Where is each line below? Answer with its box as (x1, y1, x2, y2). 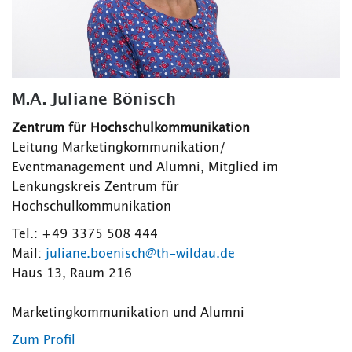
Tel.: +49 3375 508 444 (12, 227, 158, 240)
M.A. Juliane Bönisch (12, 91, 176, 108)
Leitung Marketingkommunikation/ (12, 141, 225, 154)
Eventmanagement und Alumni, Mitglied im (12, 160, 278, 174)
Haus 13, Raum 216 (12, 266, 132, 280)
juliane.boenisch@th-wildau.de (46, 247, 235, 260)
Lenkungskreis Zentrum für (12, 180, 179, 193)
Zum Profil (12, 333, 75, 346)
